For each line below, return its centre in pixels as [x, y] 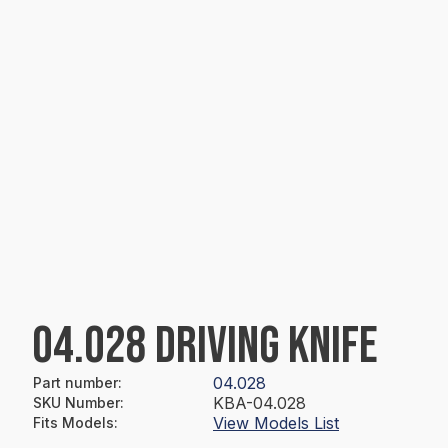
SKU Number [76, 402]
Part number [75, 382]
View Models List [276, 423]
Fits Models [73, 422]
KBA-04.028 [259, 403]
